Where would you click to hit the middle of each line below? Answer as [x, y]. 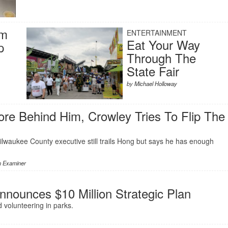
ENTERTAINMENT [156, 32]
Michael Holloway [155, 83]
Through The [161, 58]
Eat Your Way [163, 44]
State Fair [153, 71]
